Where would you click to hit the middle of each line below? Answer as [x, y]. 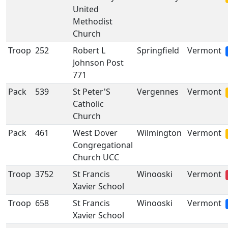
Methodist [93, 21]
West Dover [95, 133]
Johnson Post [98, 63]
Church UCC [96, 157]
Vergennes [158, 92]
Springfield [158, 50]
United [86, 9]
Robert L [89, 50]
